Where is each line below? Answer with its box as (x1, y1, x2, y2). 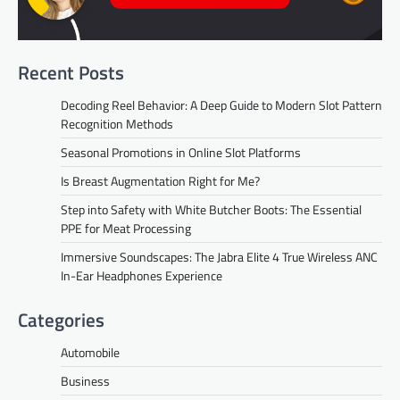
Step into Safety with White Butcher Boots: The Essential (61, 200, 362, 219)
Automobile (61, 343, 120, 362)
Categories (18, 305, 104, 334)
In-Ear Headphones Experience (61, 266, 222, 285)
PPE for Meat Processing (61, 219, 191, 237)
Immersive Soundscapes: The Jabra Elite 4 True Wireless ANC (61, 247, 378, 266)
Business (61, 371, 110, 390)
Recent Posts (18, 58, 124, 87)
